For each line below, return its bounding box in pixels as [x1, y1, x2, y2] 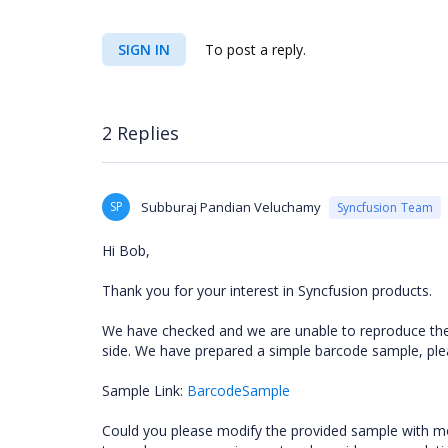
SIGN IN [118, 40, 170, 59]
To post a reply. [201, 40, 306, 59]
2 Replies [102, 120, 179, 145]
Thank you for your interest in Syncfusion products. [102, 281, 432, 300]
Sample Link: [102, 381, 187, 400]
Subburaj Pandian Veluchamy [141, 198, 321, 216]
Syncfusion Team [337, 198, 433, 216]
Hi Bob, [102, 241, 150, 260]
